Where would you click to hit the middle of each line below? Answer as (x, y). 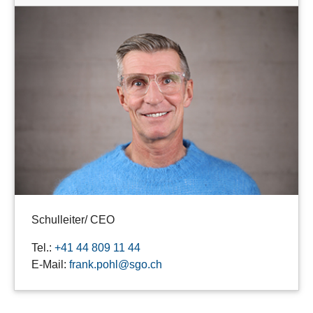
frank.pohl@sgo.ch (116, 265)
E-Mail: (50, 265)
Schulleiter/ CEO (73, 220)
